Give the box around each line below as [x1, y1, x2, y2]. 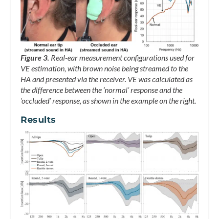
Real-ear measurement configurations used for [49, 53, 195, 63]
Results [21, 114, 56, 126]
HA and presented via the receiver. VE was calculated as [21, 74, 193, 84]
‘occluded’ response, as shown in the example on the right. [21, 96, 197, 106]
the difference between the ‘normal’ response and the [21, 85, 183, 95]
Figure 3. [21, 53, 50, 63]
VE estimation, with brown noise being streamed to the [21, 64, 189, 73]
